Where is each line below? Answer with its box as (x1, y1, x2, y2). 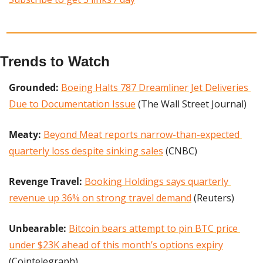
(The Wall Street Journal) (136, 97, 247, 111)
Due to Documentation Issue (9, 97, 136, 111)
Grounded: (9, 81, 59, 95)
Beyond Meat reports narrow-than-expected (43, 128, 240, 141)
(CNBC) (163, 144, 197, 158)
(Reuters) (191, 191, 234, 205)
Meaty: (9, 128, 41, 141)
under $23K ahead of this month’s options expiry (9, 238, 223, 252)
